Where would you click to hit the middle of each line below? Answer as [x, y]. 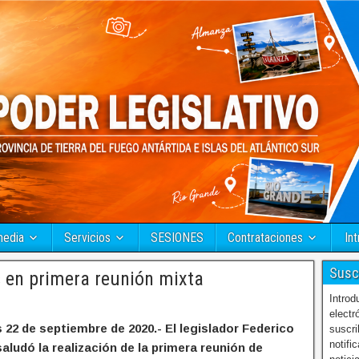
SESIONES [177, 238]
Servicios [87, 238]
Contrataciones [265, 238]
